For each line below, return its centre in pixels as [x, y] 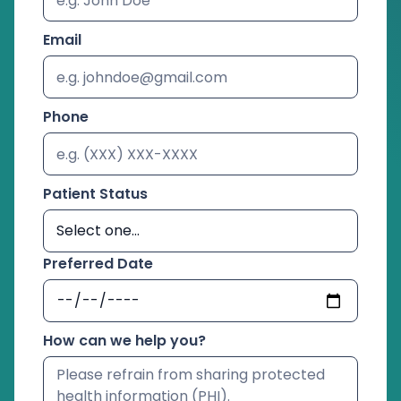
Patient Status [95, 194]
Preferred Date [98, 264]
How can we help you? [124, 341]
